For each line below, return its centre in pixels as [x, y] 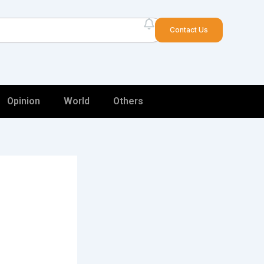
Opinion [24, 101]
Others [128, 101]
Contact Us [189, 30]
